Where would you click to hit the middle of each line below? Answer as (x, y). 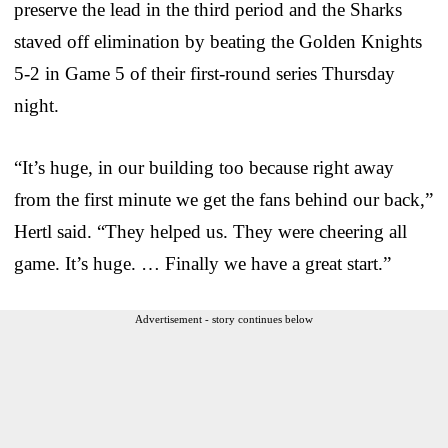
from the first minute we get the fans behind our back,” (223, 199)
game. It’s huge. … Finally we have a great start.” (202, 263)
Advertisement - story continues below (224, 318)
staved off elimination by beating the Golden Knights (218, 41)
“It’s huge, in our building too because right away (204, 167)
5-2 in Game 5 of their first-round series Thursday (204, 73)
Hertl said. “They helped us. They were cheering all (210, 231)
